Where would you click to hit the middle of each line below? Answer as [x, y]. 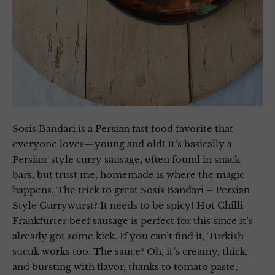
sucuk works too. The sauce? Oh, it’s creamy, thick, [130, 251]
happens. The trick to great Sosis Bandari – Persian [131, 190]
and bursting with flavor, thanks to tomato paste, [125, 266]
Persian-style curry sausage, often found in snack [126, 159]
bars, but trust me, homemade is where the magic [128, 174]
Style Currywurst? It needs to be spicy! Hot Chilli [128, 205]
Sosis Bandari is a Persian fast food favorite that [123, 128]
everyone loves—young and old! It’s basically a [122, 144]
